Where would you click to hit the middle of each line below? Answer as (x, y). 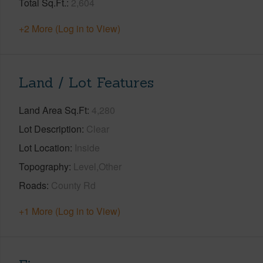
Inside (87, 147)
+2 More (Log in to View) (70, 28)
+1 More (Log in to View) (70, 211)
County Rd (73, 185)
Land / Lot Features (86, 82)
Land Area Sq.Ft (53, 110)
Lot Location (44, 147)
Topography (44, 166)
